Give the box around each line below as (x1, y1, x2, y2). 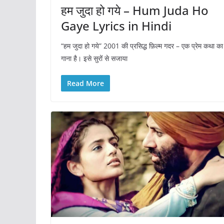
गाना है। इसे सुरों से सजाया (61, 53, 127, 63)
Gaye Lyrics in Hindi (61, 17, 171, 34)
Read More (67, 78, 104, 88)
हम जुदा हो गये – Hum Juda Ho (61, 2, 208, 19)
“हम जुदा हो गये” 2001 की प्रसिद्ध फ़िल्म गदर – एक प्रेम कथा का (61, 41, 223, 51)
